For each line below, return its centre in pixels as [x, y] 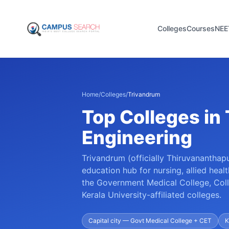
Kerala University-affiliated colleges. [152, 195]
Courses [200, 28]
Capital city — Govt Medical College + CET [150, 221]
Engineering [137, 138]
